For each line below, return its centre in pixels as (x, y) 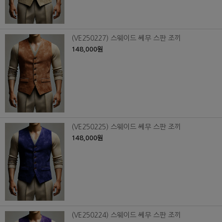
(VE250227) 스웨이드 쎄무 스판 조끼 (126, 38)
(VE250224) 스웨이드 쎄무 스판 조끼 (126, 215)
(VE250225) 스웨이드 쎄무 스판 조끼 (126, 127)
